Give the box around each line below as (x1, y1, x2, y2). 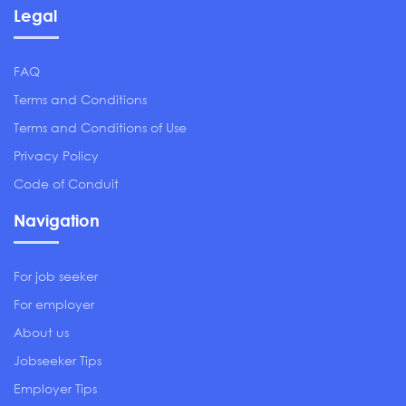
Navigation (14, 209, 100, 230)
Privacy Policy (14, 147, 99, 164)
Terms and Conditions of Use (14, 119, 187, 136)
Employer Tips (14, 380, 97, 397)
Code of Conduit (14, 175, 119, 192)
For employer (14, 295, 94, 313)
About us (14, 324, 69, 341)
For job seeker (14, 267, 98, 285)
